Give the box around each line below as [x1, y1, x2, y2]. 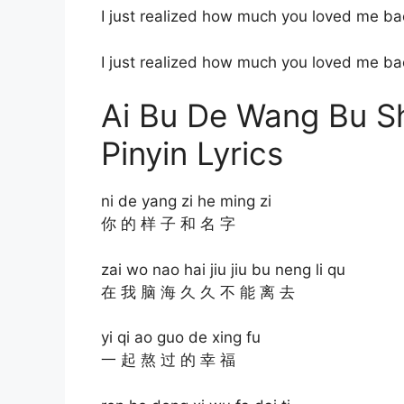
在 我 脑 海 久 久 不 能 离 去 [101, 282, 295, 301]
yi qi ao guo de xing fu [101, 328, 261, 347]
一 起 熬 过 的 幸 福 [101, 351, 235, 370]
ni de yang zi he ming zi [101, 192, 271, 211]
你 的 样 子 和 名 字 [101, 215, 235, 234]
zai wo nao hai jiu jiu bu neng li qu [101, 260, 345, 279]
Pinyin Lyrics [101, 134, 283, 173]
